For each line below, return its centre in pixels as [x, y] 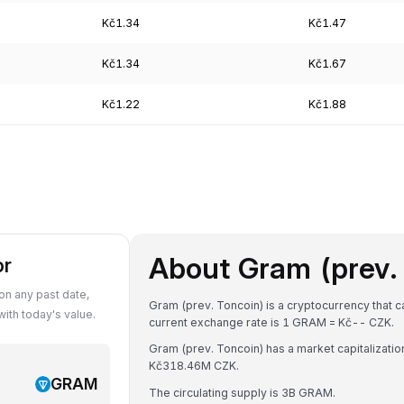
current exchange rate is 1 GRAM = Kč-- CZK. [271, 322]
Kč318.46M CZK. [194, 366]
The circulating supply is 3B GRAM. [242, 392]
